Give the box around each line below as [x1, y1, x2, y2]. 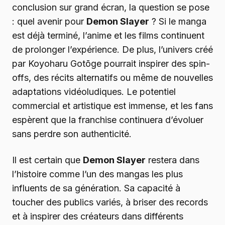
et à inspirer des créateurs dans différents [12, 210, 183, 221]
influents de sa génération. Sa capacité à [12, 182, 180, 193]
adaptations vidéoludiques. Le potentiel [12, 86, 176, 97]
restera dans [146, 154, 199, 165]
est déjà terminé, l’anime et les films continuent [12, 30, 204, 41]
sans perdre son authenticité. [12, 128, 132, 139]
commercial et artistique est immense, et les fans [12, 100, 213, 111]
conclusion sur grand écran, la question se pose [12, 2, 209, 13]
